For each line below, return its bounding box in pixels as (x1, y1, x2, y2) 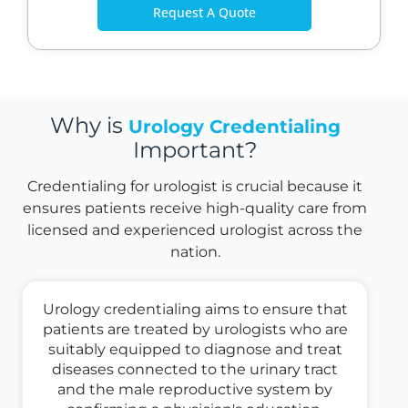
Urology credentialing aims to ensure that (42, 301, 348, 319)
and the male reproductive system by (57, 381, 332, 399)
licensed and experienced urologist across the (27, 221, 362, 240)
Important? (132, 137, 258, 164)
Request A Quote (152, 4, 256, 22)
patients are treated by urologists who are (42, 321, 348, 339)
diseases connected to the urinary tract (52, 361, 338, 379)
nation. (169, 243, 220, 261)
